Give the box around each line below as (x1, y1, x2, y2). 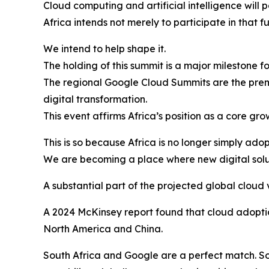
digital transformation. (43, 93, 150, 106)
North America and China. (43, 223, 163, 235)
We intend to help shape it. (43, 43, 168, 55)
